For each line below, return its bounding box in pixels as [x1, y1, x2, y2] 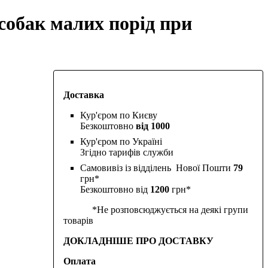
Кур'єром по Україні [80, 136, 162, 147]
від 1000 [135, 120, 170, 131]
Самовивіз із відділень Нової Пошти [80, 162, 233, 173]
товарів [63, 215, 93, 226]
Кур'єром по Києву [80, 109, 157, 120]
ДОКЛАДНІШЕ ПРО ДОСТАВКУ [63, 235, 214, 246]
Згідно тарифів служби [80, 147, 173, 157]
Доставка [63, 89, 104, 100]
